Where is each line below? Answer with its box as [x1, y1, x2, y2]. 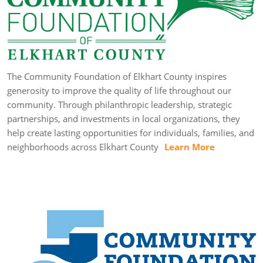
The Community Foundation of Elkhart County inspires [7, 70, 227, 82]
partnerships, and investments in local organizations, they [7, 112, 240, 124]
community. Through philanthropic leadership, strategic [7, 98, 232, 110]
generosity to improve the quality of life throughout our [7, 84, 231, 96]
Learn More [164, 140, 215, 153]
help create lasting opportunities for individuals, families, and [7, 126, 254, 139]
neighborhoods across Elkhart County [7, 140, 161, 153]
